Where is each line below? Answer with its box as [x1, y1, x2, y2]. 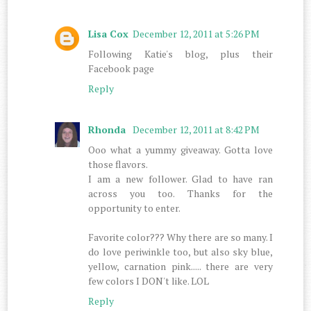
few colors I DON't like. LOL [88, 274, 210, 287]
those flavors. [88, 157, 149, 171]
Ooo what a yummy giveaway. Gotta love [88, 142, 273, 156]
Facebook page [88, 61, 155, 75]
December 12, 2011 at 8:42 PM [133, 122, 260, 136]
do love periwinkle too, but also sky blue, [88, 244, 273, 258]
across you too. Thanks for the [88, 186, 273, 200]
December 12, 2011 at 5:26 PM [133, 26, 260, 40]
